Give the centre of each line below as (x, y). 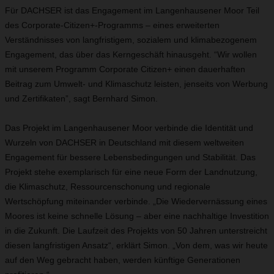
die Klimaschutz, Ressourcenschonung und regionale (108, 187)
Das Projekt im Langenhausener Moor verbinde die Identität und (129, 128)
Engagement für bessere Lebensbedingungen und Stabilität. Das (130, 157)
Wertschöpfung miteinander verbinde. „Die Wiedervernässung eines (136, 201)
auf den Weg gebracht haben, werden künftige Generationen (123, 260)
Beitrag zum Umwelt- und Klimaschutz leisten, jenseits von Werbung (136, 84)
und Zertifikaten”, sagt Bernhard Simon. (81, 98)
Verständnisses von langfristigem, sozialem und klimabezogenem (131, 40)
